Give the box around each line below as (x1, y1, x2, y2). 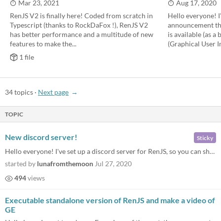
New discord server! (5, 132, 77, 142)
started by (5, 159, 37, 168)
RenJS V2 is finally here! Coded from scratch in (10, 11, 153, 20)
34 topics (5, 88, 33, 96)
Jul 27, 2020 (95, 159, 132, 168)
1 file (18, 53, 34, 61)
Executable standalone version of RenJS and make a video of (5, 195, 215, 205)
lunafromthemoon (37, 159, 93, 168)
